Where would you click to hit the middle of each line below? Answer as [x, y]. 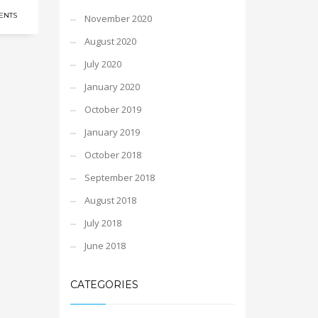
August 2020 [110, 41]
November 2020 [118, 18]
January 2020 [112, 87]
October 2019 [113, 109]
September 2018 [119, 177]
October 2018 [113, 155]
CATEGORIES [104, 285]
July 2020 [103, 64]
